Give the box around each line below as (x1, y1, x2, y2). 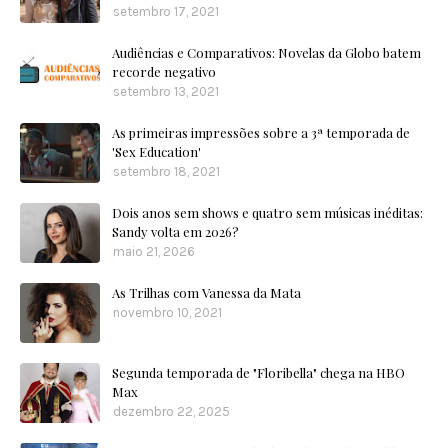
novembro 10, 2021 (113, 305, 222, 320)
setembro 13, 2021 (113, 84, 219, 99)
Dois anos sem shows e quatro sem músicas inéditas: (112, 204, 423, 221)
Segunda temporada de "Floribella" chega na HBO (112, 364, 405, 381)
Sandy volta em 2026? (112, 223, 239, 240)
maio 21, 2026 (113, 244, 195, 259)
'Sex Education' (112, 143, 201, 160)
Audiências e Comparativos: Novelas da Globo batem (112, 44, 421, 61)
